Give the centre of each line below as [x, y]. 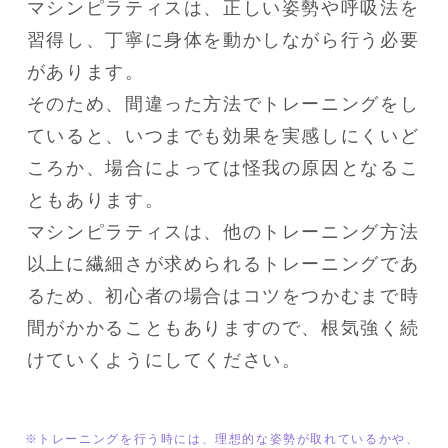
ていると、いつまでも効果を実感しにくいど [223, 135]
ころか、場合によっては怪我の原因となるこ [223, 167]
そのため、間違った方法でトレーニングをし [223, 103]
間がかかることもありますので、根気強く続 [223, 327]
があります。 [85, 71]
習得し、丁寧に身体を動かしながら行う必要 [223, 39]
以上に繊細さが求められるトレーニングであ [223, 263]
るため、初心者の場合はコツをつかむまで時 [223, 295]
